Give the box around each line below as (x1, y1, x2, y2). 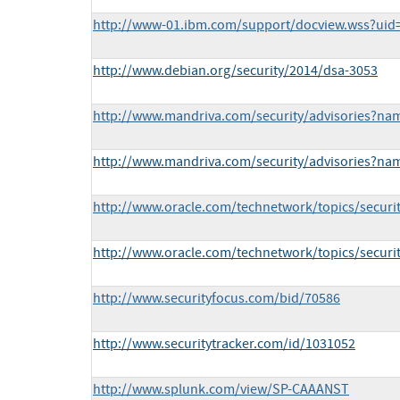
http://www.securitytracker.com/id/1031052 (93, 335, 355, 354)
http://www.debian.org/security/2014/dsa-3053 (93, 62, 378, 80)
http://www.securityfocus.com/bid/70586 (93, 289, 340, 308)
